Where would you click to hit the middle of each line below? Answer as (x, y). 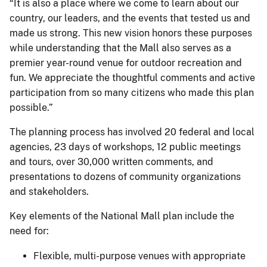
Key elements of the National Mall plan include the (122, 216)
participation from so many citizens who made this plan (132, 92)
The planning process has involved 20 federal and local (132, 132)
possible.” (31, 107)
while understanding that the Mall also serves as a (120, 48)
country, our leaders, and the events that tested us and (130, 18)
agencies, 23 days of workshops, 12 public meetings (125, 147)
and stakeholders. (49, 191)
